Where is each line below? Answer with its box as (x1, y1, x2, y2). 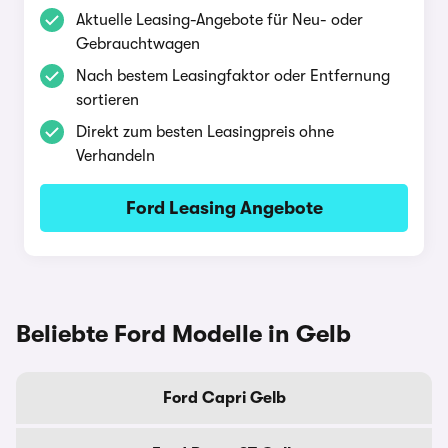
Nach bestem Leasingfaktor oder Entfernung (76, 67, 390, 85)
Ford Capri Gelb (162, 389, 286, 407)
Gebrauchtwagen (76, 35, 200, 53)
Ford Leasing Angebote (125, 198, 323, 218)
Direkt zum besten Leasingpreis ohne (76, 123, 334, 141)
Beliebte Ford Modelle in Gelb (16, 320, 351, 348)
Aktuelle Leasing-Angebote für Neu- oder (76, 11, 363, 29)
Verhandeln (76, 147, 155, 165)
